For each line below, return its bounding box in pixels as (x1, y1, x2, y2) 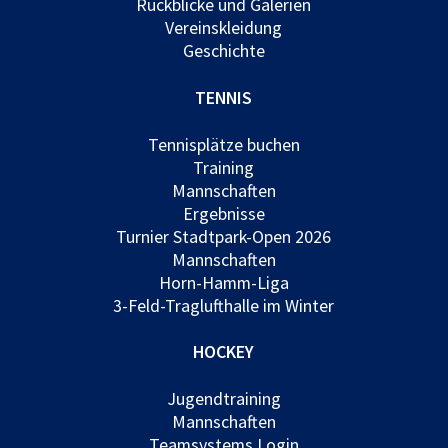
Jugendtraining (166, 387, 281, 411)
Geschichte (182, 39, 265, 63)
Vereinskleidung (165, 16, 283, 40)
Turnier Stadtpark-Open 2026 (116, 224, 332, 248)
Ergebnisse (182, 201, 265, 225)
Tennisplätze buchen (147, 132, 300, 156)
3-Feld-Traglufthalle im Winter (113, 293, 335, 317)
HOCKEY (193, 340, 255, 364)
